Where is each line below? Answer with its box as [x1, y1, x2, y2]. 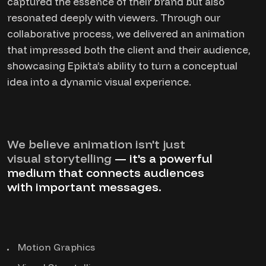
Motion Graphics [18, 241, 95, 253]
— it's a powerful [112, 151, 213, 166]
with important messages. [7, 179, 161, 194]
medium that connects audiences [7, 165, 204, 180]
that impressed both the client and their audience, [7, 43, 251, 56]
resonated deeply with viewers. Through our [7, 11, 220, 24]
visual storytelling [7, 151, 112, 166]
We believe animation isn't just [7, 137, 185, 151]
